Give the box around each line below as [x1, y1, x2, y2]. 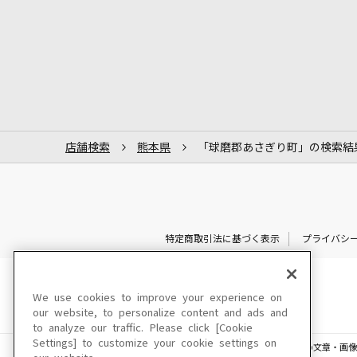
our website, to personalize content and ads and [33, 308, 288, 318]
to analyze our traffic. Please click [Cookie [33, 323, 253, 333]
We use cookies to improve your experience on [33, 292, 282, 303]
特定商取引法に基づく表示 [164, 233, 280, 244]
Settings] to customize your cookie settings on [33, 338, 277, 348]
